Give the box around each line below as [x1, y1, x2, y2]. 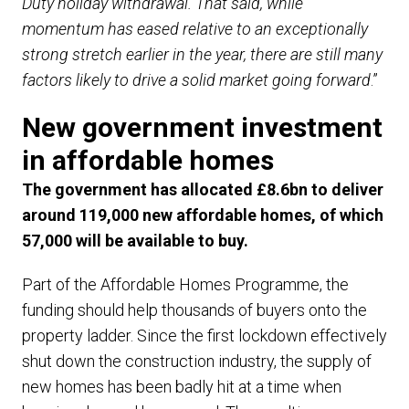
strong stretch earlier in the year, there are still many [22, 45, 383, 64]
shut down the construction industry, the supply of [22, 351, 372, 371]
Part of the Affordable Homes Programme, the [22, 275, 349, 294]
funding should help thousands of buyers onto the [22, 300, 367, 320]
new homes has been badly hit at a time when [22, 377, 341, 396]
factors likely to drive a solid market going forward [22, 70, 371, 89]
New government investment [22, 111, 383, 143]
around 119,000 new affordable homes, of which [22, 205, 383, 225]
